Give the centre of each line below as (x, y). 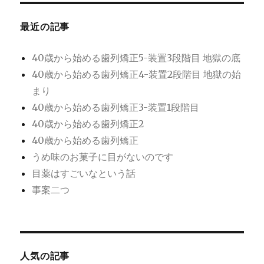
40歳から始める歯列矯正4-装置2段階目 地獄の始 (137, 74)
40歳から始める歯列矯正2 (88, 123)
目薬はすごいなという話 (84, 173)
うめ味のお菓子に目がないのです (103, 156)
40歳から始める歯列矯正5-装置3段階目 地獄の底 (136, 57)
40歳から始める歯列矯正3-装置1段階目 (116, 107)
